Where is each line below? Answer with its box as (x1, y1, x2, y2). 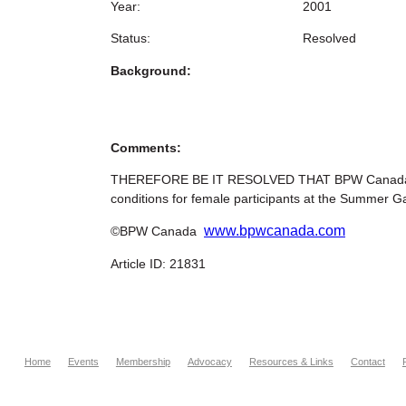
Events (67, 356, 99, 368)
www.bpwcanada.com (204, 223, 345, 239)
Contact (350, 356, 385, 368)
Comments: (111, 140, 181, 155)
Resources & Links (248, 356, 333, 368)
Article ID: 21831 (111, 256, 206, 271)
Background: (111, 63, 191, 78)
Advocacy (187, 356, 232, 368)
